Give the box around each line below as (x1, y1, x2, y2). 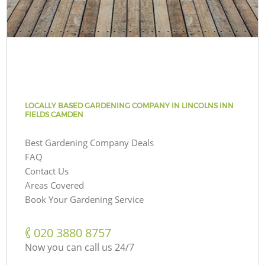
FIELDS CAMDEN (25, 109, 84, 119)
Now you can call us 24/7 (25, 240, 135, 254)
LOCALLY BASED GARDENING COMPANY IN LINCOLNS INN (25, 101, 234, 110)
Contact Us (25, 164, 69, 177)
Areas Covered (25, 179, 85, 191)
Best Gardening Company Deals (25, 136, 154, 148)
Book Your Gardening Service (25, 193, 144, 205)
